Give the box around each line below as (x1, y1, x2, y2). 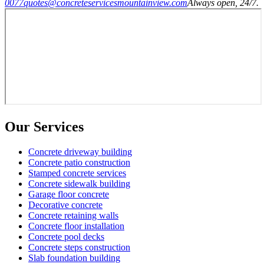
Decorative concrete (28, 200, 103, 210)
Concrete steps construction (28, 242, 130, 253)
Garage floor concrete (28, 189, 109, 200)
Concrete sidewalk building (28, 179, 130, 189)
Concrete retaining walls (28, 210, 118, 221)
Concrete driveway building (28, 147, 132, 157)
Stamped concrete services (28, 168, 126, 179)
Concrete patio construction (28, 157, 130, 168)
